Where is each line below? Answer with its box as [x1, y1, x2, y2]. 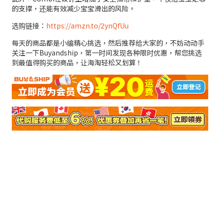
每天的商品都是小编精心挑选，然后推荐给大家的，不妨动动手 [12, 38, 204, 48]
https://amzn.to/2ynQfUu [46, 21, 129, 30]
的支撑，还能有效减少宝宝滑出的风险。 [12, 3, 136, 13]
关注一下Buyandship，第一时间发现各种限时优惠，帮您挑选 [12, 48, 202, 57]
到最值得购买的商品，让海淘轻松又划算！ [12, 57, 142, 67]
